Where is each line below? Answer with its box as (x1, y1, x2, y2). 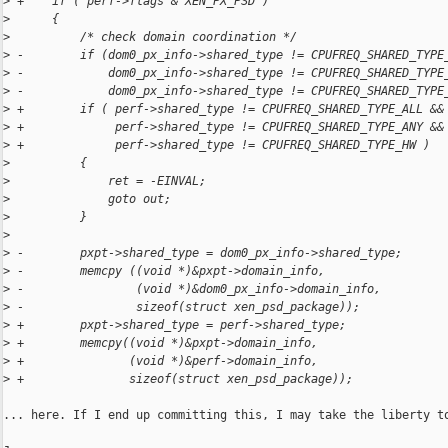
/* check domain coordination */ (10, 30, 297, 45)
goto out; (10, 192, 171, 207)
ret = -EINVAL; (10, 174, 206, 189)
